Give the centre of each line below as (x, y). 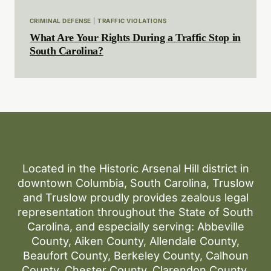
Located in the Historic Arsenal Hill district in (135, 169)
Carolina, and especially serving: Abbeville (135, 227)
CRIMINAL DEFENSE (60, 21)
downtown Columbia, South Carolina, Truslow (135, 183)
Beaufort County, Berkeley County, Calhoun (135, 256)
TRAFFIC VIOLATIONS (132, 21)
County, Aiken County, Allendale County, (135, 241)
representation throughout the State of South (135, 212)
